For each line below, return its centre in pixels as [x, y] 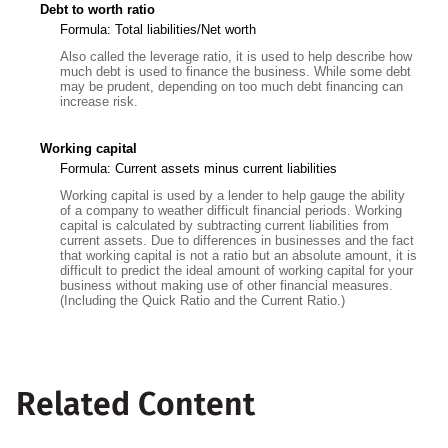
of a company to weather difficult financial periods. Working [231, 210]
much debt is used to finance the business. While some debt [235, 71]
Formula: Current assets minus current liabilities [198, 168]
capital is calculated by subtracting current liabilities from [224, 225]
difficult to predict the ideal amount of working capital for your [236, 270]
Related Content [135, 404]
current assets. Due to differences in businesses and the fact [237, 240]
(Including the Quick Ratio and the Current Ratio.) [202, 300]
